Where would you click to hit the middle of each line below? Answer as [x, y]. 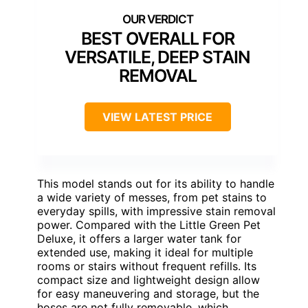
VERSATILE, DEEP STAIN [157, 57]
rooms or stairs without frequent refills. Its [147, 266]
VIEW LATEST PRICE [157, 117]
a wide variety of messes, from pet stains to [152, 197]
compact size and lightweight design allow [148, 279]
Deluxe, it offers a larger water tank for [139, 238]
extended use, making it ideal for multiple [145, 252]
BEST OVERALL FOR [157, 38]
